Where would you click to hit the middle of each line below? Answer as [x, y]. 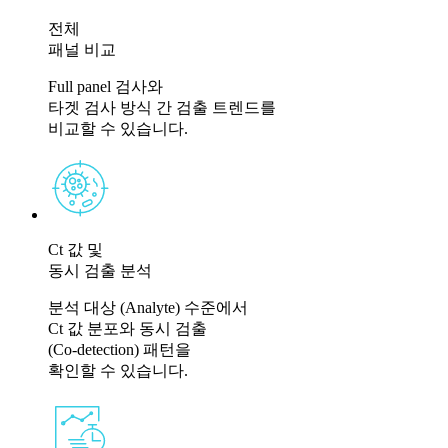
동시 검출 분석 [100, 270]
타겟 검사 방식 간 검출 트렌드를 [162, 107]
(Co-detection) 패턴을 [119, 349]
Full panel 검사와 [105, 86]
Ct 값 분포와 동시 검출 [127, 328]
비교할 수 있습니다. [118, 128]
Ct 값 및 [75, 249]
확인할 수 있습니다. [118, 370]
